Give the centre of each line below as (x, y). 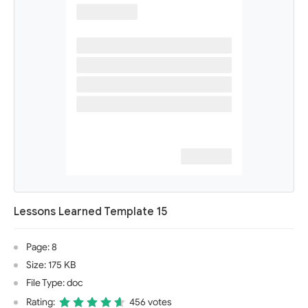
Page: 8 (42, 247)
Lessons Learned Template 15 (91, 212)
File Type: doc (55, 283)
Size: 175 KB (51, 265)
